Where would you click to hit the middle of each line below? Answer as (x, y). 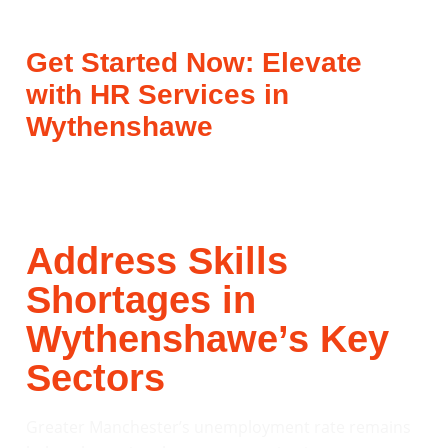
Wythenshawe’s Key (207, 338)
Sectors (95, 377)
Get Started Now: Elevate (194, 62)
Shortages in (141, 299)
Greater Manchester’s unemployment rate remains (218, 426)
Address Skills (157, 260)
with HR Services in (157, 94)
